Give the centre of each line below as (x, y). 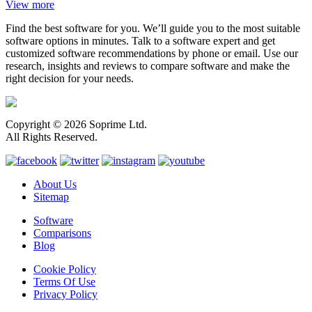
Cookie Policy (65, 269)
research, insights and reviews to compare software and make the (148, 65)
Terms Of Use (64, 281)
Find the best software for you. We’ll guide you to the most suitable (153, 28)
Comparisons (62, 233)
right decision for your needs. (70, 78)
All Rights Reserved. (52, 136)
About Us (55, 184)
